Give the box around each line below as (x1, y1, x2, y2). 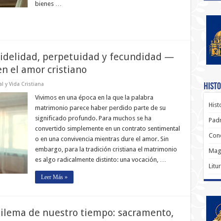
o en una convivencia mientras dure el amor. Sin (35, 135, 169, 143)
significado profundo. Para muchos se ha (35, 114, 151, 122)
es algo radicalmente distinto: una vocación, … (35, 156, 166, 163)
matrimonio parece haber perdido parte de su (35, 104, 166, 111)
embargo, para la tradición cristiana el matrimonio (35, 146, 177, 153)
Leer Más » (40, 174, 68, 181)
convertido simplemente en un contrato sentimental (35, 125, 180, 132)
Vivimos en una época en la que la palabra (35, 94, 153, 101)
